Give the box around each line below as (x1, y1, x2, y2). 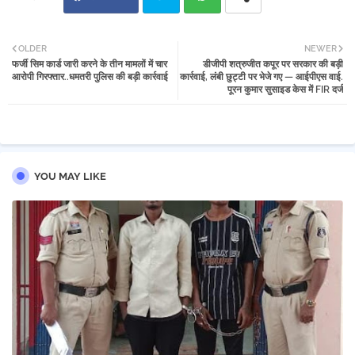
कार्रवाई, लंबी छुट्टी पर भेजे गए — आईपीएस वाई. (180, 71, 343, 83)
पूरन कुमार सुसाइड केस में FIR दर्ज (227, 84, 343, 96)
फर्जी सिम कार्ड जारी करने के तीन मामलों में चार (12, 59, 167, 71)
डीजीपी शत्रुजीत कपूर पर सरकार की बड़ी (203, 59, 343, 71)
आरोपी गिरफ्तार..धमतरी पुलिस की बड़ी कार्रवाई (12, 71, 168, 83)
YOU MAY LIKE (34, 170, 106, 183)
